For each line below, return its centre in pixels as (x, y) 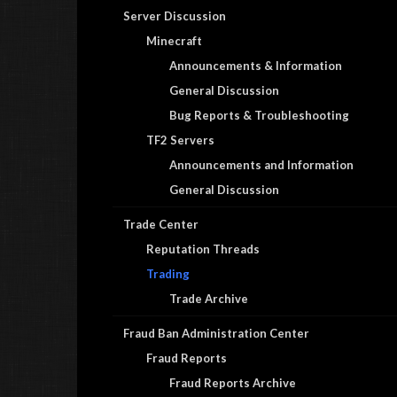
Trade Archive (209, 299)
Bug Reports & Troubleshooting (259, 115)
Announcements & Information (256, 66)
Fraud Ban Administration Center (216, 333)
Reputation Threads (203, 249)
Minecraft (174, 41)
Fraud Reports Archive (233, 383)
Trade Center (161, 224)
